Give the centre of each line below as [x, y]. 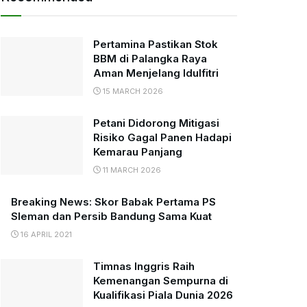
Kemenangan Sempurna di [161, 281]
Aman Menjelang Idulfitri [156, 73]
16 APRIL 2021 [45, 234]
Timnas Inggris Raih [144, 266]
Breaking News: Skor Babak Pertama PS [113, 202]
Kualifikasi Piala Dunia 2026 [163, 295]
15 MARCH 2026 [132, 91]
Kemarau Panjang [138, 152]
